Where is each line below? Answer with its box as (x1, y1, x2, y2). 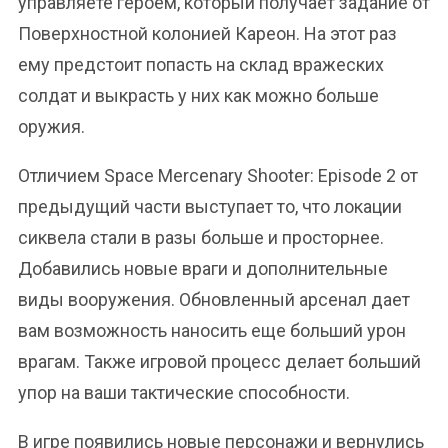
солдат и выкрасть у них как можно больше (18, 85, 379, 106)
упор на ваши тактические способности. (18, 382, 350, 403)
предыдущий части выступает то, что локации (18, 196, 402, 217)
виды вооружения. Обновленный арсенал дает (18, 289, 410, 310)
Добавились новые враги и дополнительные (18, 258, 388, 279)
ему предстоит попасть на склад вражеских (18, 54, 384, 75)
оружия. (18, 116, 85, 137)
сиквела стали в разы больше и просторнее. (18, 227, 384, 248)
